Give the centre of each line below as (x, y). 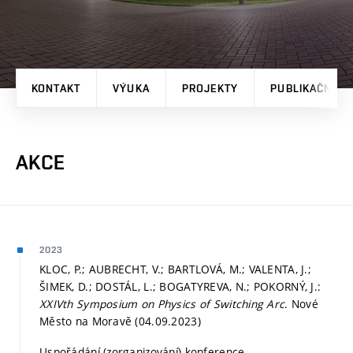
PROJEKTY (210, 88)
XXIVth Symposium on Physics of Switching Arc (162, 303)
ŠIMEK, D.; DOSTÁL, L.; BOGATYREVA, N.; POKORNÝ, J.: (180, 286)
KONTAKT (56, 88)
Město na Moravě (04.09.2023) (120, 321)
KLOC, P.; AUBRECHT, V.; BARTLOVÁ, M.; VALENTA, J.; (175, 269)
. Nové (302, 303)
